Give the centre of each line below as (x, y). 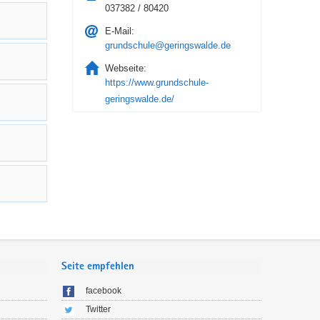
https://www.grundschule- (156, 82)
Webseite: (125, 68)
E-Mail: (119, 31)
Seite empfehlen (98, 266)
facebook (104, 291)
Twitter (98, 310)
